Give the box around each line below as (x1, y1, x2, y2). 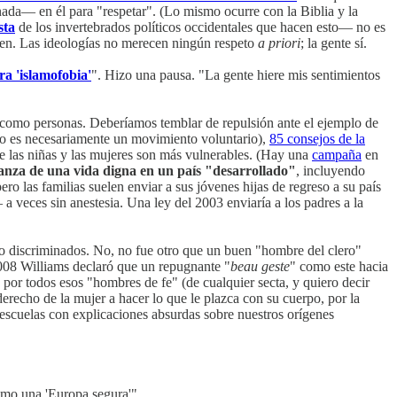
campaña (312, 146, 362, 162)
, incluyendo (296, 162, 365, 178)
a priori (258, 35, 300, 51)
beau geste (230, 258, 290, 274)
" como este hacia (290, 258, 388, 274)
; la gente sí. (300, 35, 367, 51)
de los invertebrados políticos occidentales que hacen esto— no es (15, 19, 385, 35)
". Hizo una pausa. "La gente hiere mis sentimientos (91, 66, 380, 82)
